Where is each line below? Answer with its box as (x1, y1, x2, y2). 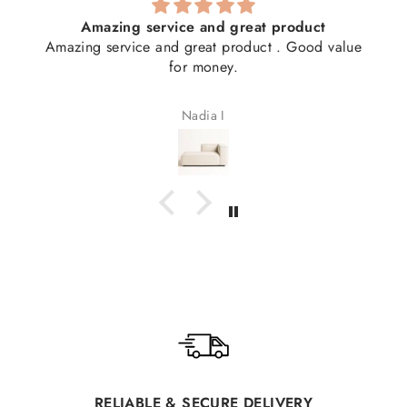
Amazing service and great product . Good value (45, 35, 362, 57)
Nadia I (182, 106, 225, 125)
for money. (169, 55, 238, 77)
